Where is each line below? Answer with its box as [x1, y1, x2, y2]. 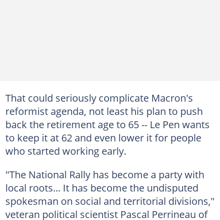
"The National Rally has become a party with [5, 167, 204, 181]
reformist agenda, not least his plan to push [5, 104, 203, 118]
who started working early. [5, 144, 126, 158]
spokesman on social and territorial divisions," [5, 194, 215, 208]
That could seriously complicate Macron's [5, 91, 193, 105]
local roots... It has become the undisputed [5, 181, 198, 194]
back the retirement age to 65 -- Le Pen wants [5, 117, 210, 131]
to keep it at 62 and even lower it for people [5, 131, 201, 144]
